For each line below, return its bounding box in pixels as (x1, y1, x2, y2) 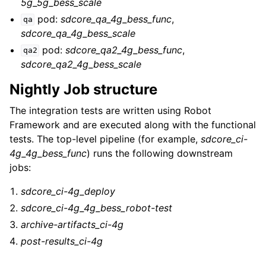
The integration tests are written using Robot (9, 104, 211, 116)
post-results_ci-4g (21, 235, 103, 247)
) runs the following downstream (87, 147, 233, 159)
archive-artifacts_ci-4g (21, 218, 124, 230)
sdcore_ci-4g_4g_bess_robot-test (21, 201, 173, 214)
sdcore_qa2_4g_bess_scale (21, 58, 142, 70)
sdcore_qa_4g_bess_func (61, 12, 172, 25)
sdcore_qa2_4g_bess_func (65, 43, 183, 56)
